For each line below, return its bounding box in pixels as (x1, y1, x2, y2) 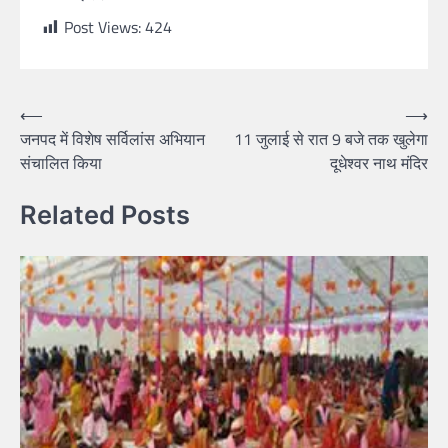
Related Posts (20, 199, 190, 231)
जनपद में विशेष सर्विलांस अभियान (20, 127, 205, 151)
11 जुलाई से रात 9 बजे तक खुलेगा (234, 127, 428, 151)
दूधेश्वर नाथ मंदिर (330, 151, 428, 175)
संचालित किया (20, 151, 102, 175)
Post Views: (64, 15, 141, 39)
